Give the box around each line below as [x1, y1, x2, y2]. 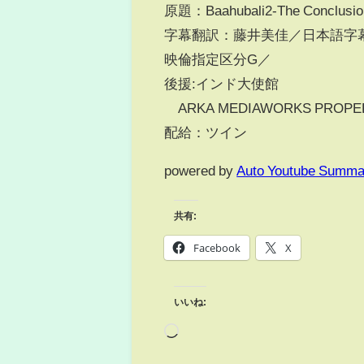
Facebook [193, 240, 241, 255]
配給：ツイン [164, 125, 248, 140]
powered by [164, 163, 237, 178]
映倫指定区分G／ [164, 52, 272, 67]
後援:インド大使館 [164, 76, 293, 91]
